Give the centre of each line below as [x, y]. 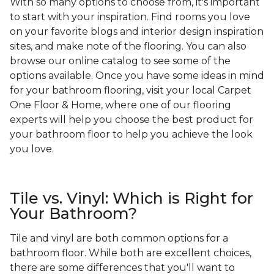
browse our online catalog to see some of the [120, 61]
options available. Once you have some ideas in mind [137, 76]
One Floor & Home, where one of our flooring [120, 105]
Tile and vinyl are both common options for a [119, 239]
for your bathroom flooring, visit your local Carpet [131, 91]
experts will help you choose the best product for [131, 120]
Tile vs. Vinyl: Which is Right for [131, 198]
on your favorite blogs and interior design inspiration [137, 32]
